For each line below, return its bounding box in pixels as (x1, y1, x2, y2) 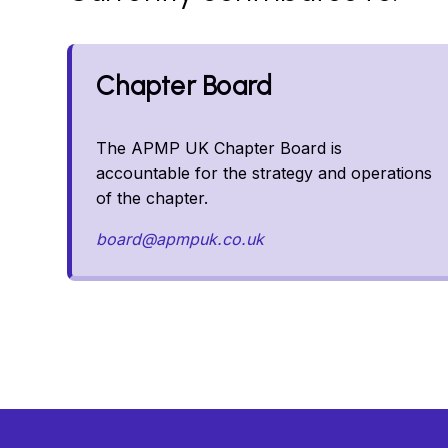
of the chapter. (96, 188, 209, 208)
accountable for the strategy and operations (96, 163, 433, 183)
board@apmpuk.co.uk (96, 229, 265, 249)
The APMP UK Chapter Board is (96, 138, 343, 158)
